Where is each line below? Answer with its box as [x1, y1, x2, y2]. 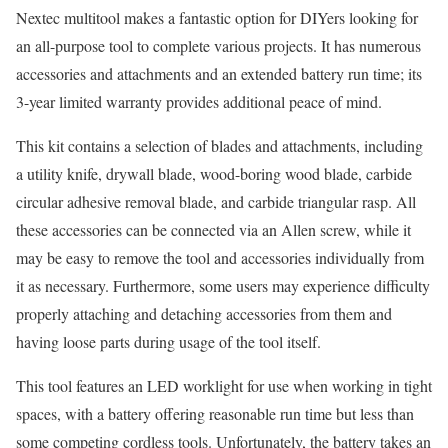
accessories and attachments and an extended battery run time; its [16, 63, 422, 84]
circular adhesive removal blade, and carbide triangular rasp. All [16, 191, 416, 212]
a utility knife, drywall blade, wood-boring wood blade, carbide [16, 163, 412, 184]
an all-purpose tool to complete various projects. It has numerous [16, 35, 421, 56]
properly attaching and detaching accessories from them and [16, 303, 392, 324]
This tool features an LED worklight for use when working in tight [16, 375, 432, 396]
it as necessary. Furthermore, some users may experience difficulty [16, 275, 430, 296]
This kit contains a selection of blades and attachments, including [16, 135, 423, 156]
